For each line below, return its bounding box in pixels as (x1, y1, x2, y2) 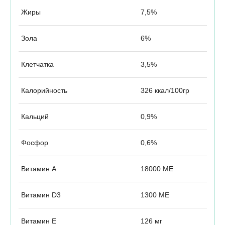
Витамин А (21, 165, 56, 173)
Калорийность (21, 86, 67, 95)
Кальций (21, 113, 49, 121)
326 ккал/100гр (140, 86, 189, 95)
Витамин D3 (21, 191, 61, 199)
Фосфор (21, 139, 48, 147)
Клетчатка (21, 60, 54, 69)
